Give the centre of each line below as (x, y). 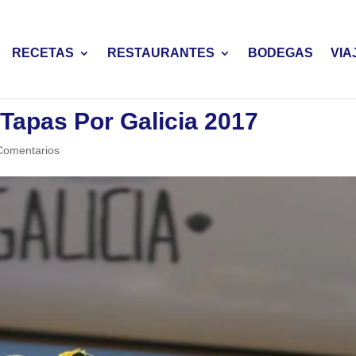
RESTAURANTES (161, 53)
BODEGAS (280, 53)
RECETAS (43, 53)
